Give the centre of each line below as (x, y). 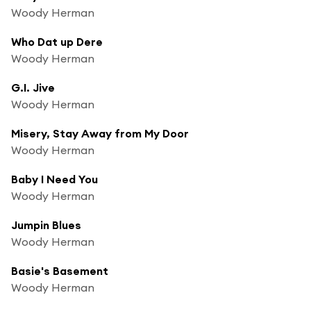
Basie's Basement (60, 270)
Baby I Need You (54, 179)
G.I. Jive (33, 87)
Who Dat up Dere (57, 41)
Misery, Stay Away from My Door (100, 133)
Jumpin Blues (46, 225)
